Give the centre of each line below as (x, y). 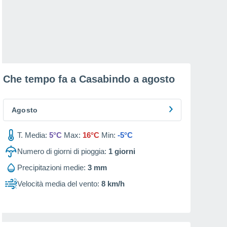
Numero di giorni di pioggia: (62, 151)
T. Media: (32, 135)
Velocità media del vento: (58, 184)
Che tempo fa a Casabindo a (72, 79)
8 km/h (113, 184)
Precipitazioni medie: (51, 167)
